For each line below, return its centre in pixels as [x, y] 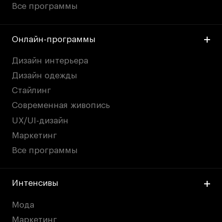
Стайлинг [32, 91]
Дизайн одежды [45, 76]
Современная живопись [61, 106]
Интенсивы [35, 183]
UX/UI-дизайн [40, 120]
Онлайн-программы [54, 39]
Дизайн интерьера [50, 61]
